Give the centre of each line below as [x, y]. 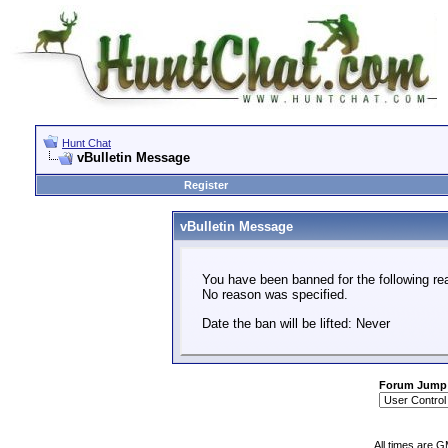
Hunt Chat [86, 143]
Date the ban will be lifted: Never [295, 323]
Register [206, 185]
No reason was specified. [274, 295]
